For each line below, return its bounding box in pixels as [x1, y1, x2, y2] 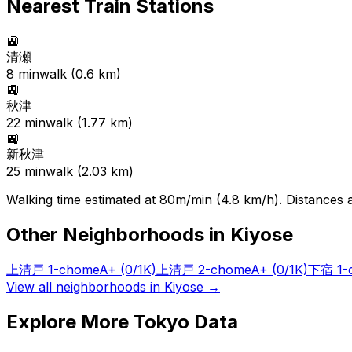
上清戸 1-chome [6, 261, 99, 277]
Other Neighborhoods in [6, 223, 230, 246]
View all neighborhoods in [6, 278, 164, 295]
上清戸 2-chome [156, 261, 251, 277]
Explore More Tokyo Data [6, 310, 238, 333]
